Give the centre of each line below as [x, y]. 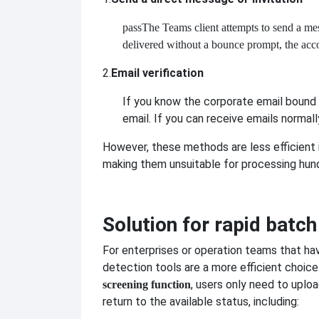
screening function [147, 285]
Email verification [157, 73]
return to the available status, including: [201, 302]
